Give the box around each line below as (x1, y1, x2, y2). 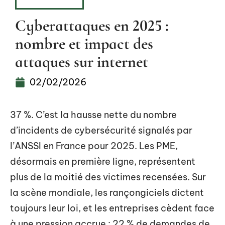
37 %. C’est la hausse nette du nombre (10, 109, 177, 121)
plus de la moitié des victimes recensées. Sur (10, 171, 206, 183)
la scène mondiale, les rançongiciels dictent (10, 187, 204, 198)
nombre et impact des (15, 34, 153, 53)
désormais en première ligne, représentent (10, 156, 195, 167)
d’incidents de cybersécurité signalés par (10, 125, 192, 136)
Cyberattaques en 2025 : (15, 16, 169, 35)
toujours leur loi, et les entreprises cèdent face (10, 202, 214, 214)
